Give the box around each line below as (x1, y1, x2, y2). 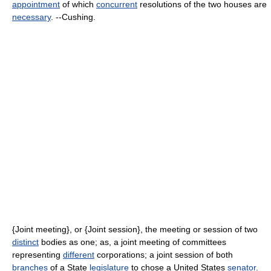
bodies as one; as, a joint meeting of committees (39, 237, 226, 247)
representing (12, 250, 63, 260)
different (63, 250, 94, 260)
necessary (12, 12, 51, 22)
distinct (12, 237, 39, 247)
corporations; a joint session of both (94, 250, 233, 260)
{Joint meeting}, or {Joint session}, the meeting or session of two (12, 224, 258, 234)
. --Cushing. (51, 12, 96, 22)
